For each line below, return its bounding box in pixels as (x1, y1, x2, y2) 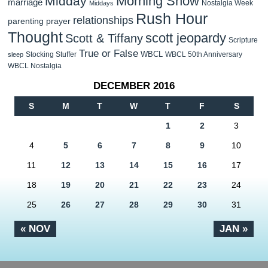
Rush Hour (136, 10, 208, 27)
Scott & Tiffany (65, 31, 143, 45)
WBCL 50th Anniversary (165, 50, 242, 59)
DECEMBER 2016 (93, 80, 175, 92)
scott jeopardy (145, 30, 226, 45)
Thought (8, 29, 63, 45)
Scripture (229, 35, 258, 44)
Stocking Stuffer (26, 50, 77, 59)
